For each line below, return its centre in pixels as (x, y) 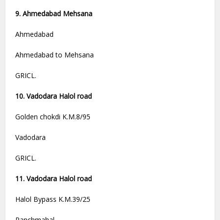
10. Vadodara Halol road (54, 96)
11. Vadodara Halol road (54, 179)
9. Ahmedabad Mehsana (54, 14)
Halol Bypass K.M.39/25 (53, 199)
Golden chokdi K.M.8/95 (53, 117)
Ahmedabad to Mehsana (55, 55)
